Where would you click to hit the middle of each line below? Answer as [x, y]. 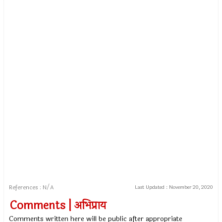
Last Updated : [152, 188]
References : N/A [31, 188]
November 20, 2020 [191, 188]
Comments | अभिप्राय [58, 206]
